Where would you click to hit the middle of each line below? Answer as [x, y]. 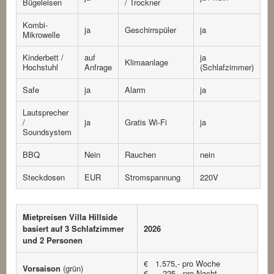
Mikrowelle [41, 35]
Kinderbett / [43, 57]
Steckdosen [44, 177]
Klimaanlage [146, 62]
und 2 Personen [53, 240]
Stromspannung [153, 177]
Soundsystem [47, 132]
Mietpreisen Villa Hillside [70, 217]
